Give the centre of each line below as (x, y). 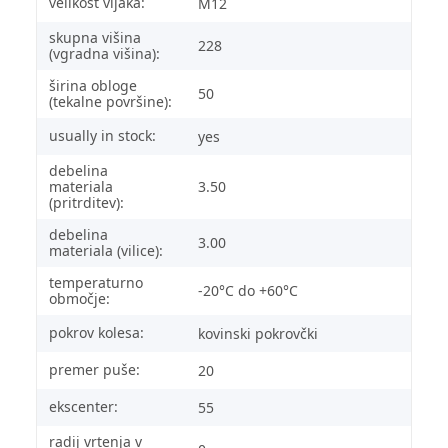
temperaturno (96, 282)
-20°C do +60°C (248, 290)
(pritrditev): (86, 202)
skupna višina (95, 37)
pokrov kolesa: (96, 332)
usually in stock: (102, 135)
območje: (79, 298)
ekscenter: (83, 406)
